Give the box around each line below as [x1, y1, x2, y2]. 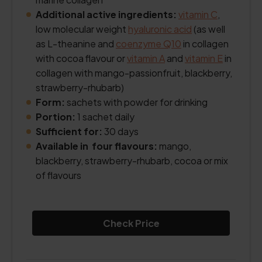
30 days [102, 125, 139, 137]
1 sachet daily [77, 111, 135, 123]
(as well [192, 23, 225, 35]
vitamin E [185, 52, 223, 64]
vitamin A [127, 52, 165, 64]
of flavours [36, 169, 81, 181]
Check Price [102, 217, 160, 229]
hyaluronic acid [128, 23, 192, 35]
